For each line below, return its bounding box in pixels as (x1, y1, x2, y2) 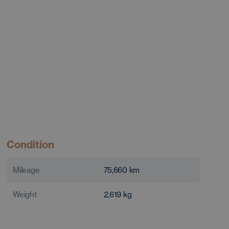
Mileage (13, 165, 40, 175)
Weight (13, 190, 37, 200)
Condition (7, 138, 55, 151)
